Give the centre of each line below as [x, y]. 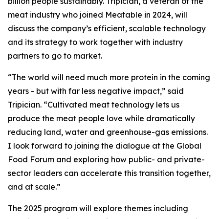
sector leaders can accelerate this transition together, [109, 173]
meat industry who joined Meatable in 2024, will [98, 15]
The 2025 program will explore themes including [98, 208]
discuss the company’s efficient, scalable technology [107, 29]
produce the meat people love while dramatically [101, 119]
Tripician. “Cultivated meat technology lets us [94, 105]
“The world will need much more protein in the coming [109, 77]
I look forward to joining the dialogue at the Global [105, 146]
